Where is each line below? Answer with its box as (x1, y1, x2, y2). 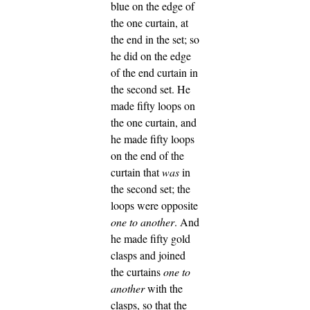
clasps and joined (111, 247, 185, 262)
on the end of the (111, 147, 184, 163)
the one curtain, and (111, 114, 197, 129)
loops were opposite (111, 197, 198, 212)
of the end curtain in (111, 64, 198, 80)
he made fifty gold (111, 230, 190, 246)
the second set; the (111, 181, 190, 196)
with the (145, 280, 183, 295)
